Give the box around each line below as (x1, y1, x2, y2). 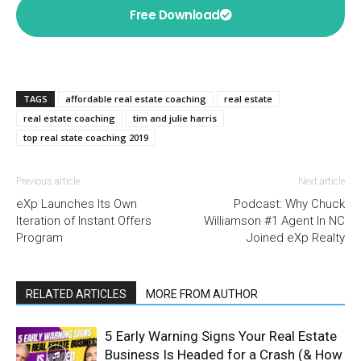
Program (16, 230, 63, 245)
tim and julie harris (133, 111, 217, 124)
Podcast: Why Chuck (234, 196, 345, 211)
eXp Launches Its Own (16, 196, 137, 211)
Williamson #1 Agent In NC (204, 213, 345, 228)
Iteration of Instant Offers (16, 213, 151, 228)
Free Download (130, 6, 220, 23)
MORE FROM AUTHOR (146, 287, 258, 301)
